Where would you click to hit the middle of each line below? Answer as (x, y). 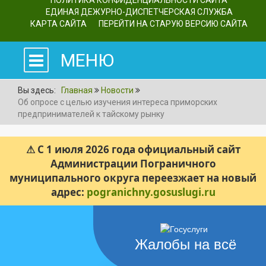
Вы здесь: (39, 90)
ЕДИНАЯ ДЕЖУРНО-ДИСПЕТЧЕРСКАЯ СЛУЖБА (139, 12)
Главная (77, 90)
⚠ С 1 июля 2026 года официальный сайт (133, 149)
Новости (118, 90)
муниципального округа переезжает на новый (133, 178)
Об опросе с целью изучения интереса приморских (118, 102)
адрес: (69, 192)
